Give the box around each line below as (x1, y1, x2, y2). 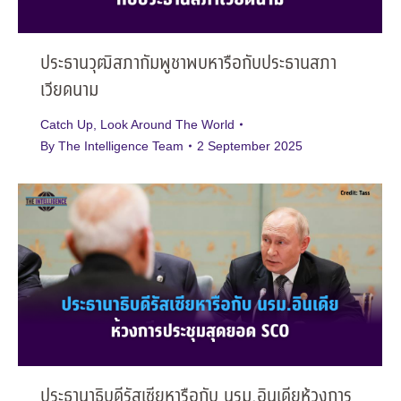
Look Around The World (100, 116, 235, 132)
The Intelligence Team (58, 138, 183, 153)
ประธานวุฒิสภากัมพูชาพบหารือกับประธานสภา (40, 49, 337, 78)
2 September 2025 (197, 138, 303, 153)
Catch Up (40, 116, 93, 132)
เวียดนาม (40, 76, 98, 105)
